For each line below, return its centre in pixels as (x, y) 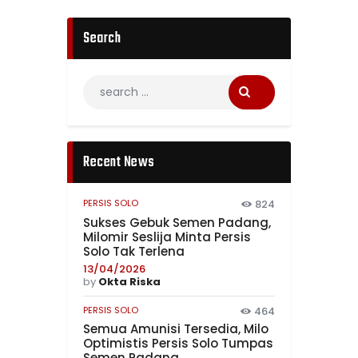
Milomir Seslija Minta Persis (167, 237)
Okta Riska (129, 281)
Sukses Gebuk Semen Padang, (177, 222)
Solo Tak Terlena (134, 251)
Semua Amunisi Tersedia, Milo (176, 329)
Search (102, 38)
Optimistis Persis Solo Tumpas (178, 344)
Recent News (119, 162)
